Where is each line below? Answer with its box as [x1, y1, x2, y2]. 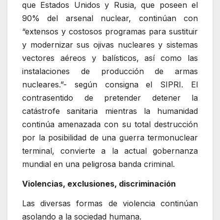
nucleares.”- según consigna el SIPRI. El [22, 80, 198, 90]
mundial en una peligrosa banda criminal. [22, 159, 175, 169]
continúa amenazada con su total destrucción [22, 119, 198, 130]
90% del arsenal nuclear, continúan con [22, 13, 198, 24]
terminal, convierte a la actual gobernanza [22, 146, 198, 156]
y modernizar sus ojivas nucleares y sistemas [22, 40, 198, 50]
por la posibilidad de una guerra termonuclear [22, 133, 198, 143]
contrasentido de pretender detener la [22, 93, 198, 103]
